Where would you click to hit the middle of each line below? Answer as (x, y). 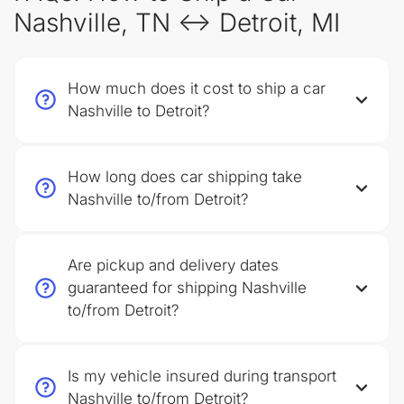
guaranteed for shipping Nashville (187, 288)
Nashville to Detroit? (139, 111)
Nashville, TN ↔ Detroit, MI (177, 23)
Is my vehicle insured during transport (202, 376)
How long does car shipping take (185, 177)
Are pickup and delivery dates (173, 265)
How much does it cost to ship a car (197, 88)
